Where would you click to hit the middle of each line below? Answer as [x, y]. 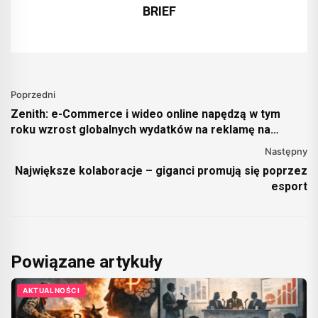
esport [289, 186]
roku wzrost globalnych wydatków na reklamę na [141, 129]
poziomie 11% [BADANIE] [77, 145]
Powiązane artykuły [87, 262]
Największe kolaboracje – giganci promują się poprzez [161, 170]
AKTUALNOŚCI [51, 290]
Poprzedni [33, 94]
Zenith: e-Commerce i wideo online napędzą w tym [146, 114]
